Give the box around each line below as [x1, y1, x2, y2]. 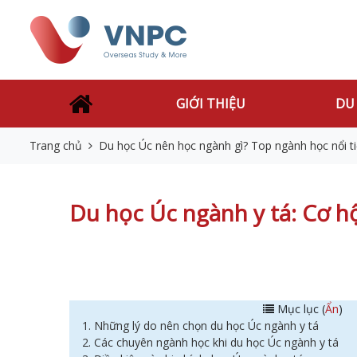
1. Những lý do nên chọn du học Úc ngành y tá [82, 318, 322, 333]
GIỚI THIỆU [176, 95, 246, 112]
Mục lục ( [273, 301, 325, 316]
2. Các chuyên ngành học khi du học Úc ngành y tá [82, 335, 339, 350]
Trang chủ [29, 138, 82, 153]
